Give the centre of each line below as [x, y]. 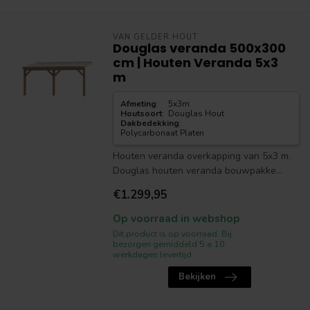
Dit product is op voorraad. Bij [172, 234]
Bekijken [197, 277]
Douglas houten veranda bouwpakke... [197, 171]
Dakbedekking [149, 123]
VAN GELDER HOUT [155, 37]
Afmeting [138, 104]
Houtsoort [141, 113]
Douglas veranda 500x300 [199, 48]
